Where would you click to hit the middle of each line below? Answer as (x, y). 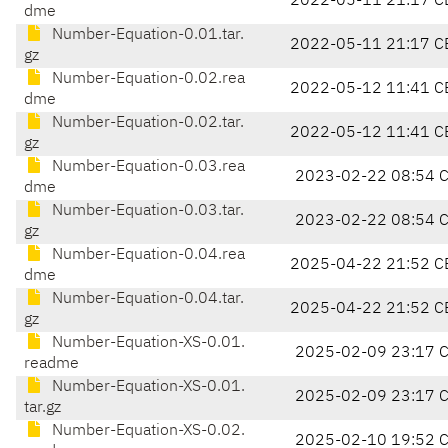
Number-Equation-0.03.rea (146, 167)
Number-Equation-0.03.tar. (146, 211)
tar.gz (42, 408)
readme (51, 364)
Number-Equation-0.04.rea (146, 255)
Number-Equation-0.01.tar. (146, 35)
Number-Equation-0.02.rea (146, 79)
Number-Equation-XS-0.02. (146, 431)
